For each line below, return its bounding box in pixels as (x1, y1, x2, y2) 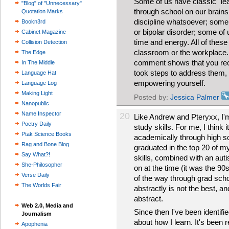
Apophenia (21, 221, 48, 227)
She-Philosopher (21, 162, 62, 168)
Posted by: (134, 93, 170, 101)
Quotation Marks (21, 8, 63, 14)
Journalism (21, 211, 52, 217)
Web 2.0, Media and (21, 202, 73, 209)
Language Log (21, 80, 57, 86)
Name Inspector (21, 110, 61, 117)
